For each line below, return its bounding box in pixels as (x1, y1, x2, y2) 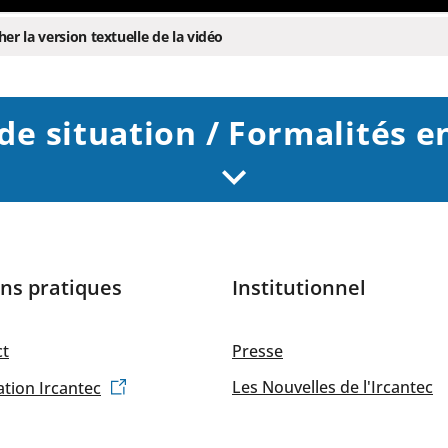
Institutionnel (232, 274, 366, 302)
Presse (232, 340, 283, 363)
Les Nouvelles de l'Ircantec (232, 376, 433, 399)
